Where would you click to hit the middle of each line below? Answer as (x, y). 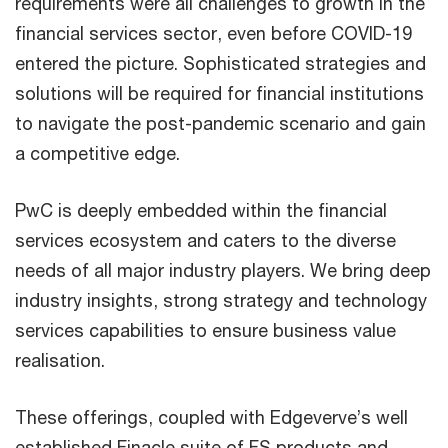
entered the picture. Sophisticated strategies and (220, 63)
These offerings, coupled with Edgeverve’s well (211, 417)
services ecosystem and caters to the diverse (205, 240)
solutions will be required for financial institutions (219, 93)
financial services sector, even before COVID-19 (213, 33)
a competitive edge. (97, 153)
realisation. (60, 360)
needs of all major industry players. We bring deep (223, 270)
